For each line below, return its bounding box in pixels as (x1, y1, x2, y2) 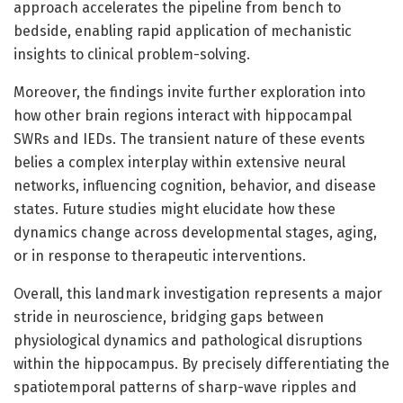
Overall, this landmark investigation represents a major (13, 284, 382, 302)
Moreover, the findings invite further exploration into (13, 83, 365, 101)
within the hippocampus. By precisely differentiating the (13, 354, 390, 372)
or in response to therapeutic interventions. (13, 246, 306, 264)
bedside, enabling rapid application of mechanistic (13, 22, 352, 40)
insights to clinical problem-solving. (13, 45, 250, 63)
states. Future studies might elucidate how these (13, 200, 336, 218)
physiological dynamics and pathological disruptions (13, 331, 363, 349)
